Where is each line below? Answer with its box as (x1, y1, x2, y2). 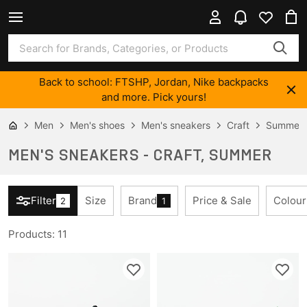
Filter (31, 194, 56, 207)
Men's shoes (70, 119, 125, 131)
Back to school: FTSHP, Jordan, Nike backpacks (38, 75, 269, 88)
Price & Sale (193, 194, 251, 207)
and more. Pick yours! (101, 90, 206, 103)
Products (8, 228, 52, 241)
